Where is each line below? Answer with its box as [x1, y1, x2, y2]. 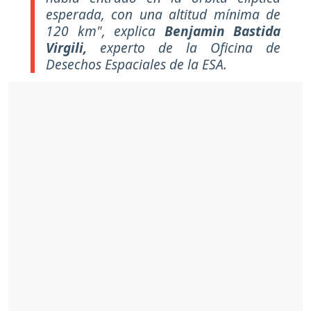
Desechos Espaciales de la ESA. [46, 54, 227, 74]
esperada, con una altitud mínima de [46, 4, 280, 24]
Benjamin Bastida [164, 21, 280, 40]
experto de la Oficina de [87, 37, 280, 57]
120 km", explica [46, 21, 165, 40]
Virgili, [46, 37, 87, 57]
